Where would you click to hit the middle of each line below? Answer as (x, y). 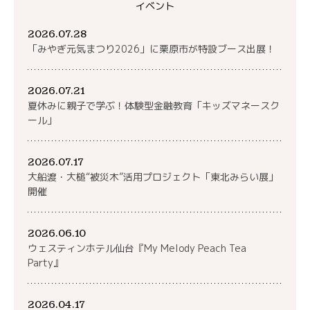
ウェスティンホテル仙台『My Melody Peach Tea (137, 248)
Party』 (45, 262)
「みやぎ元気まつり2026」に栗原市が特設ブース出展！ (152, 48)
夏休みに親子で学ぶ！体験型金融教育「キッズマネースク (154, 105)
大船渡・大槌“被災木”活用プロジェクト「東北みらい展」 (153, 176)
